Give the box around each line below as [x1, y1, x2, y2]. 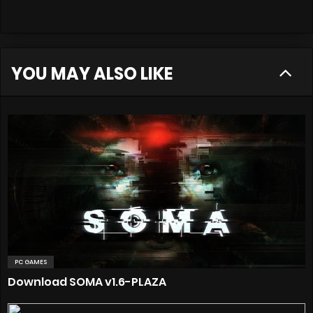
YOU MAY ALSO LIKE [11, 61, 173, 85]
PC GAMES [15, 257, 47, 266]
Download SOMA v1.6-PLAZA [8, 273, 166, 290]
